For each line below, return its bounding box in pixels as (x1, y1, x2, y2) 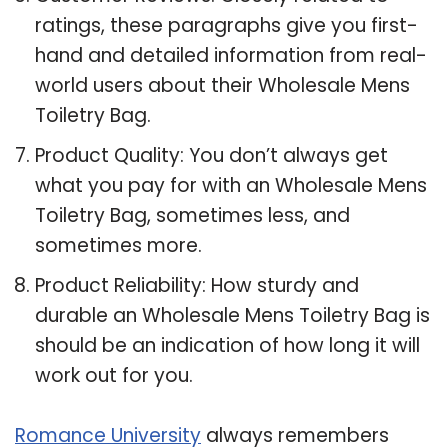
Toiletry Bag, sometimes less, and (35, 201, 350, 229)
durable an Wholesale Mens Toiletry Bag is (35, 301, 430, 329)
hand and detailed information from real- (35, 41, 427, 69)
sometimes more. (35, 231, 202, 259)
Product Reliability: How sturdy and (35, 271, 359, 299)
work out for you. (35, 361, 193, 389)
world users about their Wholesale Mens (35, 71, 410, 99)
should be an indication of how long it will (35, 331, 420, 359)
